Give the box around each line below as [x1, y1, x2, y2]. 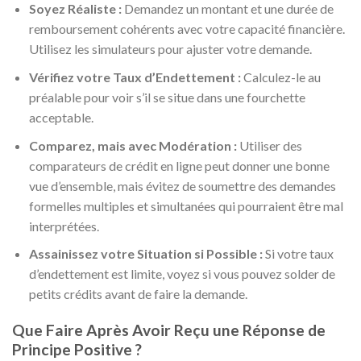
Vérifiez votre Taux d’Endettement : [28, 68, 241, 85]
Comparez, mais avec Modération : [28, 137, 237, 153]
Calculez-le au [240, 68, 321, 85]
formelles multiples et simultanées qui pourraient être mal [28, 197, 343, 214]
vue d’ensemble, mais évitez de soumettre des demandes [28, 177, 336, 193]
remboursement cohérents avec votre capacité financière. [28, 21, 345, 37]
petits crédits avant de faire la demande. [28, 286, 247, 302]
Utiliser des [236, 137, 302, 153]
